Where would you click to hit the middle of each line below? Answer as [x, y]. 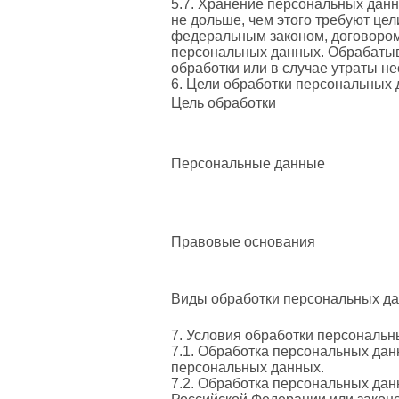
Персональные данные [248, 163]
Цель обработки [224, 102]
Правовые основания [243, 241]
